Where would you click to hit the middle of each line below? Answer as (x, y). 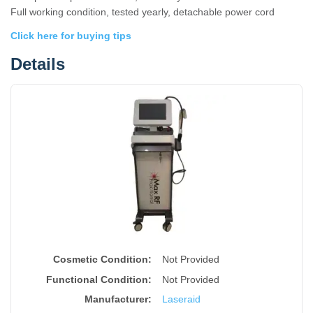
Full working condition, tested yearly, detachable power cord (143, 12)
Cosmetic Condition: (102, 260)
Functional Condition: (99, 279)
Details (38, 64)
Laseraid (181, 299)
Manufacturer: (118, 299)
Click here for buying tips (71, 35)
